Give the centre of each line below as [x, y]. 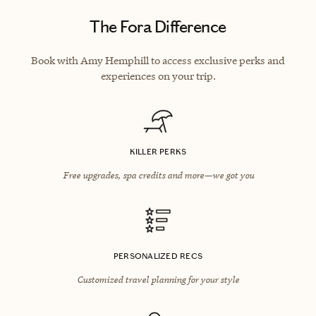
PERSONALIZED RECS [158, 256]
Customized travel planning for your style [158, 279]
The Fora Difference [158, 26]
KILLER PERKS [158, 151]
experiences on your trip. [158, 75]
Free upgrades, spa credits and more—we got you [158, 175]
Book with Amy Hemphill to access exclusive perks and [158, 60]
